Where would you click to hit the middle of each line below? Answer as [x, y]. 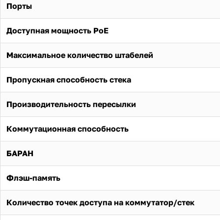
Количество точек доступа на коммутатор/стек [100, 203]
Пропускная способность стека [69, 80]
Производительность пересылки [71, 104]
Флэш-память [33, 178]
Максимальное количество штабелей [80, 55]
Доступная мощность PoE [57, 31]
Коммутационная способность [68, 129]
